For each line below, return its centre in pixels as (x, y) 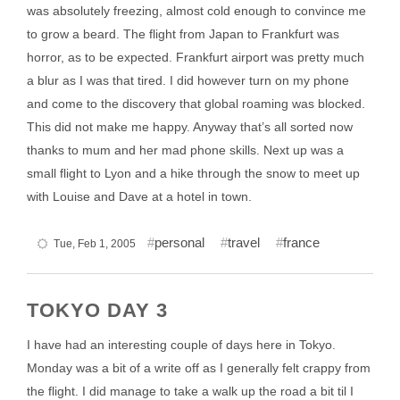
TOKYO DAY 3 (97, 310)
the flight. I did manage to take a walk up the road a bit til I (190, 391)
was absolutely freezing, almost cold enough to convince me (196, 11)
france (301, 242)
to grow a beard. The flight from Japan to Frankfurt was (183, 34)
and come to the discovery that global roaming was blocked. (196, 104)
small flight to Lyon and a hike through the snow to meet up (193, 173)
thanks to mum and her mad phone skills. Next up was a (185, 150)
